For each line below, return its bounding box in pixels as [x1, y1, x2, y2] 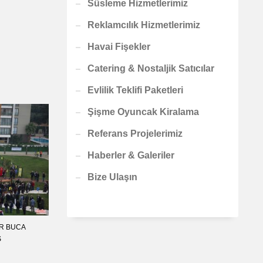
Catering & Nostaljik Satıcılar [87, 63, 214, 73]
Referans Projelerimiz [87, 129, 183, 139]
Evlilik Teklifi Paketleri [87, 85, 183, 95]
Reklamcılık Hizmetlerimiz [87, 20, 200, 30]
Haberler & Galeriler [87, 150, 174, 160]
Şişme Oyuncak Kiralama [87, 107, 199, 117]
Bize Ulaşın [87, 172, 137, 182]
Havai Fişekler [87, 42, 150, 52]
